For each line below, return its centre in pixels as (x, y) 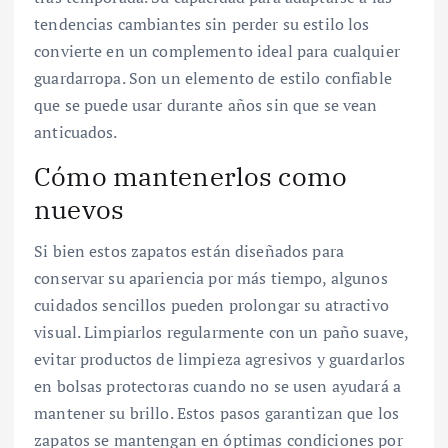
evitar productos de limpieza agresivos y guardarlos (220, 359)
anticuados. (76, 131)
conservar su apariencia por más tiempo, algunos (211, 278)
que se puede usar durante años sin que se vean (206, 104)
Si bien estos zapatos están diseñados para (189, 251)
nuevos (79, 208)
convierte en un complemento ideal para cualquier (217, 50)
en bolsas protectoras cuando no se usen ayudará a (217, 386)
